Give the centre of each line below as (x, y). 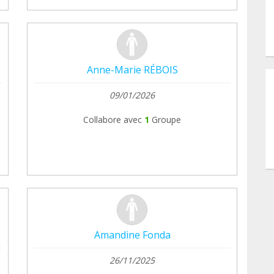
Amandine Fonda (132, 235)
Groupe (166, 119)
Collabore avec (113, 119)
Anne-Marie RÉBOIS (132, 69)
